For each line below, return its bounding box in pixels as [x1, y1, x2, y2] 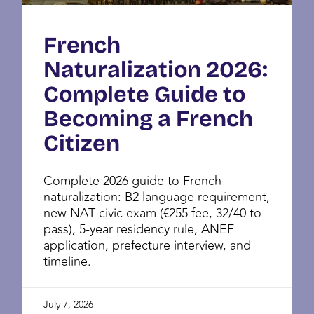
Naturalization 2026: [43, 55, 268, 83]
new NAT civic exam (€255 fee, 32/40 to [43, 203, 261, 223]
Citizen [43, 129, 120, 157]
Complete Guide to [43, 80, 245, 108]
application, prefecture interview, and [43, 235, 251, 255]
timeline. [43, 251, 91, 271]
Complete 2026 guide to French [43, 170, 221, 191]
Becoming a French [43, 104, 253, 132]
